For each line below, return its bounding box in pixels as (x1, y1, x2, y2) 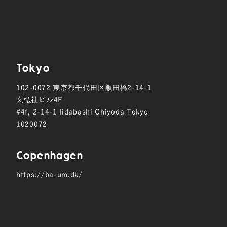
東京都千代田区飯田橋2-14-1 (53, 83, 152, 91)
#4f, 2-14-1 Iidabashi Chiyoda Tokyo (16, 107, 148, 116)
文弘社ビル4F (16, 95, 63, 103)
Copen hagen (16, 148, 83, 161)
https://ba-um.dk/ (16, 170, 83, 178)
